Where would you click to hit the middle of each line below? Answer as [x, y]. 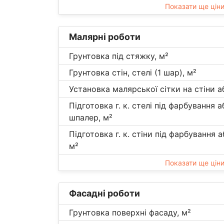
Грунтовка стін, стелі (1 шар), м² [133, 72]
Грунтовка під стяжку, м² [119, 56]
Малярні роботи [105, 36]
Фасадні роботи [104, 193]
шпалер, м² [91, 117]
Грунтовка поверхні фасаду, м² [130, 212]
